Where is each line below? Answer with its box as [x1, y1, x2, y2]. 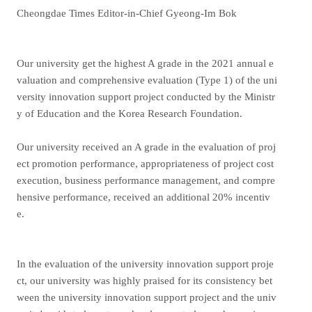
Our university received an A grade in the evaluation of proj [16, 141, 276, 153]
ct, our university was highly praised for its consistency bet [16, 275, 272, 286]
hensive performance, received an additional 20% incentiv [16, 192, 270, 203]
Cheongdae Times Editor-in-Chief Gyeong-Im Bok [16, 8, 237, 19]
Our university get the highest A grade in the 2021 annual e [16, 58, 274, 69]
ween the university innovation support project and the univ [16, 292, 276, 303]
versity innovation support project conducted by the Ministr [16, 91, 275, 102]
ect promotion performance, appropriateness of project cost [16, 158, 274, 169]
